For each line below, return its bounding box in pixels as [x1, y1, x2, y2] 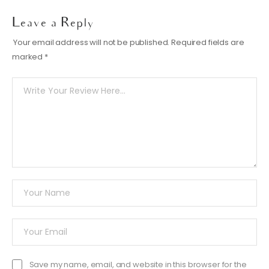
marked [12, 50, 45, 62]
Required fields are [171, 36, 244, 48]
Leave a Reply [12, 17, 94, 31]
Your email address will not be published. [13, 36, 170, 48]
